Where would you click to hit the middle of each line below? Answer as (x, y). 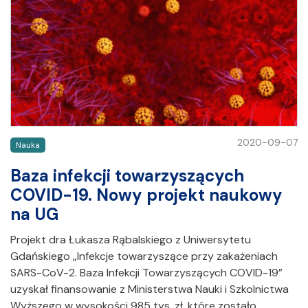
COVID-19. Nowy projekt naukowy (146, 195)
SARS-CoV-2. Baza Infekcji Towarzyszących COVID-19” (146, 273)
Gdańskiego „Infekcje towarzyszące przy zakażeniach (144, 256)
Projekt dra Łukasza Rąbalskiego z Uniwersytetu (131, 240)
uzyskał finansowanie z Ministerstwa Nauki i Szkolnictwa (150, 289)
